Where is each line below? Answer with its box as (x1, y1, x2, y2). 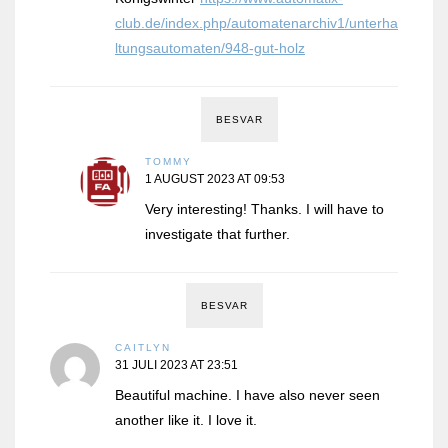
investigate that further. (145, 226, 290, 243)
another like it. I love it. (115, 412, 257, 429)
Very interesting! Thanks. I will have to (145, 201, 384, 218)
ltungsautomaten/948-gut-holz (115, 40, 305, 57)
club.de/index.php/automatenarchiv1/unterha (115, 15, 398, 32)
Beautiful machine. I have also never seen (115, 387, 380, 404)
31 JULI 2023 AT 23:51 (115, 358, 238, 373)
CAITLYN (115, 342, 171, 354)
